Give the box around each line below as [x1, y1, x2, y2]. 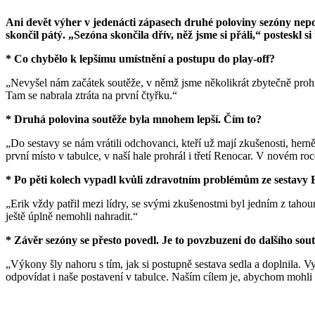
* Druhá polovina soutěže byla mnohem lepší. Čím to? [6, 112, 262, 125]
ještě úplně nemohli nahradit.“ [6, 210, 138, 222]
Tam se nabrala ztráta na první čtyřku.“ [6, 89, 177, 101]
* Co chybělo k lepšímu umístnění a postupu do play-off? [6, 52, 275, 65]
